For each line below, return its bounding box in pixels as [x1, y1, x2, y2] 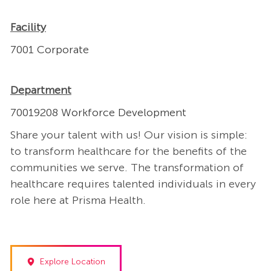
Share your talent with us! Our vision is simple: [10, 128, 247, 142]
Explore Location [39, 256, 105, 267]
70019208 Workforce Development [10, 106, 186, 120]
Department [10, 83, 71, 97]
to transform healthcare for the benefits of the [10, 145, 247, 158]
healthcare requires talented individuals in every [10, 177, 256, 191]
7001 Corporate [10, 43, 89, 57]
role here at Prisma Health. [10, 194, 146, 207]
